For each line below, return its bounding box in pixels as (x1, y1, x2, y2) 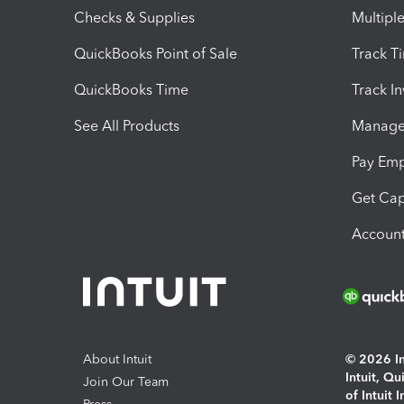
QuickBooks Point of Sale (74, 44, 237, 62)
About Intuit (83, 352, 151, 367)
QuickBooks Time (74, 80, 188, 98)
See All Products (74, 116, 179, 134)
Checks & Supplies (74, 8, 195, 26)
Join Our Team (83, 374, 169, 390)
